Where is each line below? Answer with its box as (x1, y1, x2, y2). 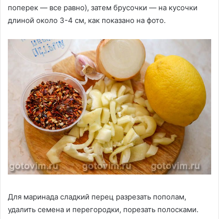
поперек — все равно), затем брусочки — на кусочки (8, 2, 197, 12)
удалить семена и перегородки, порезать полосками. (8, 205, 198, 215)
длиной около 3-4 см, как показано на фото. (8, 15, 166, 25)
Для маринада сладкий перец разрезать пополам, (8, 192, 186, 202)
